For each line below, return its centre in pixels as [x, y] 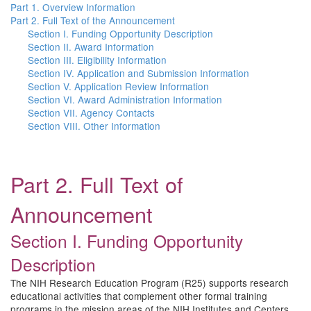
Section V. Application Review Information [118, 86]
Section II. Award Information [91, 47]
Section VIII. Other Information [94, 126]
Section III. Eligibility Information [97, 60]
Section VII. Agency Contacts [91, 112]
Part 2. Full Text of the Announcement [93, 20]
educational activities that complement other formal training [139, 296]
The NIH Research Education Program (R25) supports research [150, 283]
